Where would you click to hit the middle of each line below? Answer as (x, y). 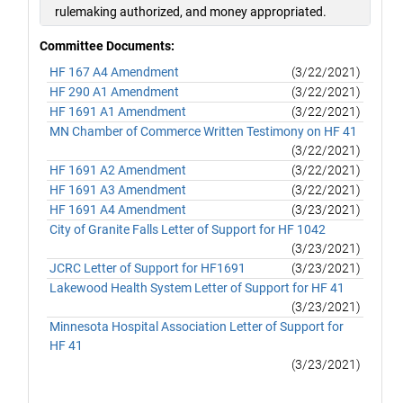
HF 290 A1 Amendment (115, 91)
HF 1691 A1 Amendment (118, 111)
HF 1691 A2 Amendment (118, 170)
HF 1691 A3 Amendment (118, 189)
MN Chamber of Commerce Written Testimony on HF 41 (204, 131)
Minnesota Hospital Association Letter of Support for (197, 326)
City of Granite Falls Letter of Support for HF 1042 (188, 229)
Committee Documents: (107, 45)
